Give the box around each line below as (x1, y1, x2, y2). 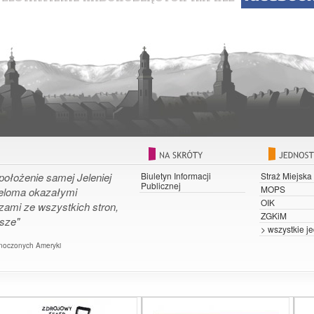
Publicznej (141, 179, 181, 191)
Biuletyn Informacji (141, 169, 211, 182)
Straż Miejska (261, 169, 312, 182)
